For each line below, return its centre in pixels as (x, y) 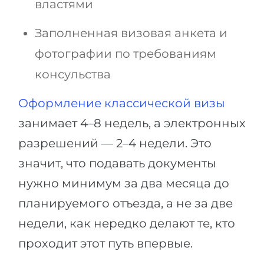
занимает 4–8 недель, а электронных (132, 123)
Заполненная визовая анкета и (131, 33)
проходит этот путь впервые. (105, 244)
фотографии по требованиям (126, 54)
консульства (73, 75)
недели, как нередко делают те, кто (127, 224)
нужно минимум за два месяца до (124, 184)
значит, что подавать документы (117, 164)
